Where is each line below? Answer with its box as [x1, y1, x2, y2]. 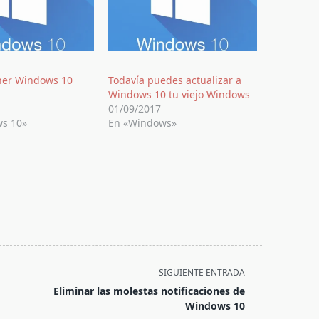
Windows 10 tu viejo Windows [108, 87, 250, 101]
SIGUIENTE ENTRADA [159, 266, 246, 279]
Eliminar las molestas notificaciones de [53, 284, 246, 298]
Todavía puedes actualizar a [108, 73, 241, 87]
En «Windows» [108, 115, 177, 130]
